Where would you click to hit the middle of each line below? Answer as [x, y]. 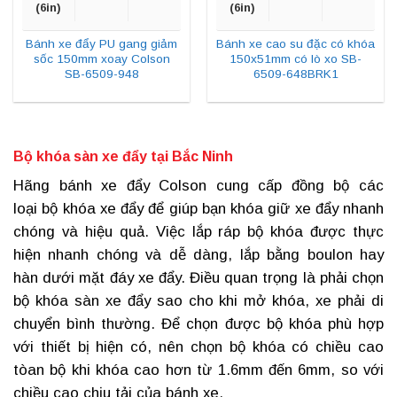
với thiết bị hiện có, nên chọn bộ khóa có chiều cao [198, 347]
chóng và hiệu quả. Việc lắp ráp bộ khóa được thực [198, 232]
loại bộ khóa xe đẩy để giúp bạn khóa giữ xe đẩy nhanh [198, 209]
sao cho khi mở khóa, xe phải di [267, 301]
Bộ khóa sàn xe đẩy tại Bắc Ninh [123, 157]
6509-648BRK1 [296, 74]
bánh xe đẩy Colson [133, 186]
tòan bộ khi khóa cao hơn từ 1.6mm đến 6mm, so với [198, 370]
